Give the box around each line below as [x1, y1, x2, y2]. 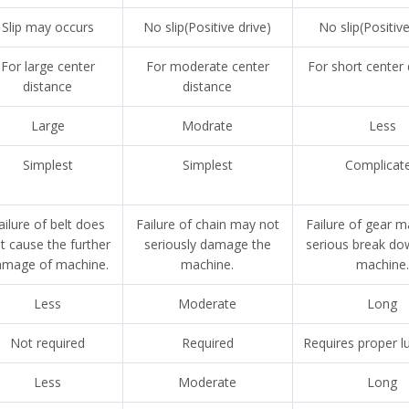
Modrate [182, 117, 234, 135]
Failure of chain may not [135, 215, 279, 234]
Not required [10, 334, 86, 352]
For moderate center [145, 58, 269, 76]
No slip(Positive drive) [143, 18, 272, 37]
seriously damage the [143, 236, 271, 254]
